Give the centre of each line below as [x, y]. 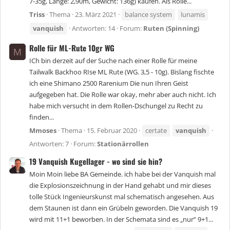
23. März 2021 [96, 15]
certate [156, 131]
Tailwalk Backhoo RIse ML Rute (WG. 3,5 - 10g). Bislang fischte [122, 72]
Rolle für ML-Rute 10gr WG [72, 47]
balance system [148, 15]
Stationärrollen [123, 144]
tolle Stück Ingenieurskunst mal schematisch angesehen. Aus [122, 197]
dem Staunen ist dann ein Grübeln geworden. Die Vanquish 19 [123, 208]
